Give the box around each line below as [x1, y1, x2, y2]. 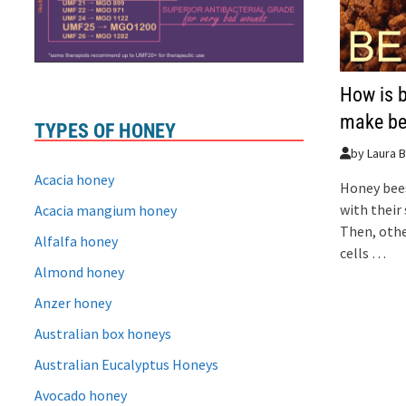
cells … [340, 243, 387, 262]
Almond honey [34, 262, 125, 281]
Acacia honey [34, 169, 115, 188]
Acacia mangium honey [34, 200, 178, 219]
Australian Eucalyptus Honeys [34, 354, 219, 373]
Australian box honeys [34, 324, 172, 343]
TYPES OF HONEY [34, 119, 177, 142]
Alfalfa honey [34, 231, 119, 250]
